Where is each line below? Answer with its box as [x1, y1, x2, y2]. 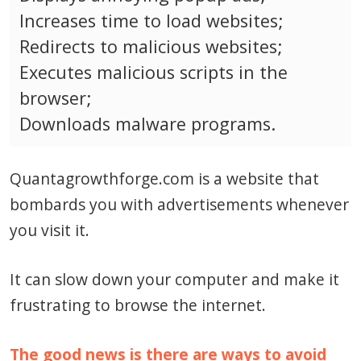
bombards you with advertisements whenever [10, 193, 349, 216]
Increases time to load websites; [19, 9, 283, 33]
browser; [19, 86, 91, 110]
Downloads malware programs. [19, 112, 276, 136]
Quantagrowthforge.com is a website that [10, 168, 319, 190]
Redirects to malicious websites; [19, 35, 282, 59]
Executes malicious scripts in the [19, 60, 288, 85]
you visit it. [10, 219, 89, 242]
